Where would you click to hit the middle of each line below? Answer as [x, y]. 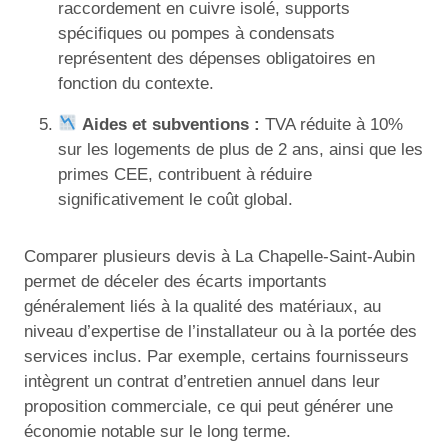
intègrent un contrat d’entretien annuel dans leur [202, 381]
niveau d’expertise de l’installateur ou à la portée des [220, 331]
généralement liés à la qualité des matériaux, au [202, 306]
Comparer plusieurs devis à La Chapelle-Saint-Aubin [219, 256]
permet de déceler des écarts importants [175, 281]
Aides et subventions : [171, 124]
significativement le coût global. [175, 199]
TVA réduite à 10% [332, 124]
